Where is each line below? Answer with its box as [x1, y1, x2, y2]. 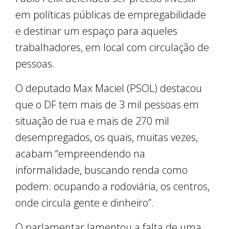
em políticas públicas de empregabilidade [15, 8, 206, 22]
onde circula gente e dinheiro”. [15, 196, 156, 210]
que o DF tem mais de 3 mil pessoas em [15, 98, 199, 112]
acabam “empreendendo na [15, 147, 145, 161]
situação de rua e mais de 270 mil [15, 114, 169, 128]
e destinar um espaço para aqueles [15, 24, 177, 38]
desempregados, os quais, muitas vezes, [15, 130, 198, 145]
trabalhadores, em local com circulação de [15, 40, 209, 55]
